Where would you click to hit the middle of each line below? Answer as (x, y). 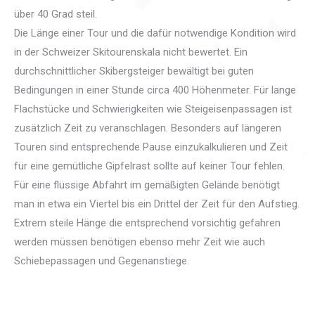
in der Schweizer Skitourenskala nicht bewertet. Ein (131, 52)
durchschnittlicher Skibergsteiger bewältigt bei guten (134, 71)
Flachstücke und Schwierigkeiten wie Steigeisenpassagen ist (153, 109)
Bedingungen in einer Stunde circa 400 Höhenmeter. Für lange (155, 90)
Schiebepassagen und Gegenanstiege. (102, 261)
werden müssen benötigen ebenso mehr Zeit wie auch (140, 242)
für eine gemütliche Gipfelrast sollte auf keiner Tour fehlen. (149, 166)
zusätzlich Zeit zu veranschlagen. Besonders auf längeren (148, 128)
